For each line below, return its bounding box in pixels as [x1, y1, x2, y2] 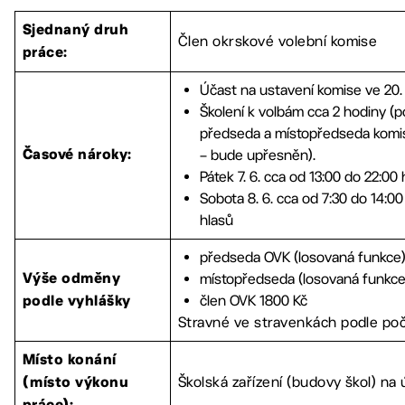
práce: [23, 47, 68, 60]
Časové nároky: [23, 149, 132, 162]
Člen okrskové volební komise [178, 33, 378, 50]
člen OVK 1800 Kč [200, 292, 307, 309]
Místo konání [23, 354, 117, 367]
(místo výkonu [23, 377, 129, 390]
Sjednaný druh [23, 24, 129, 37]
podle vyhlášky [23, 296, 131, 308]
